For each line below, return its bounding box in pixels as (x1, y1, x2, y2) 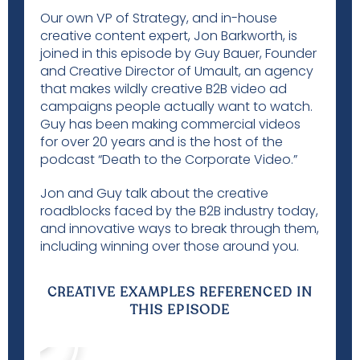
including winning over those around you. (40, 237, 299, 256)
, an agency (239, 62, 313, 80)
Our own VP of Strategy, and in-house (40, 9, 277, 27)
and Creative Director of (40, 62, 194, 80)
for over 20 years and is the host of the (40, 133, 283, 151)
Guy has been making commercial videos (40, 115, 301, 133)
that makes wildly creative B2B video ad (40, 80, 287, 98)
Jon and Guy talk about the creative (40, 184, 268, 202)
